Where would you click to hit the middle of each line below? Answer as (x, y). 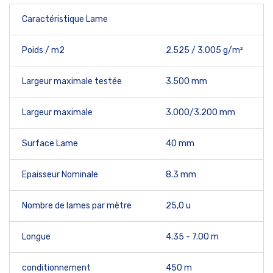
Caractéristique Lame (65, 19)
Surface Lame (50, 144)
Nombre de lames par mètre (77, 206)
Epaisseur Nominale (60, 175)
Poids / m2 (43, 50)
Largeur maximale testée (72, 81)
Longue (36, 237)
